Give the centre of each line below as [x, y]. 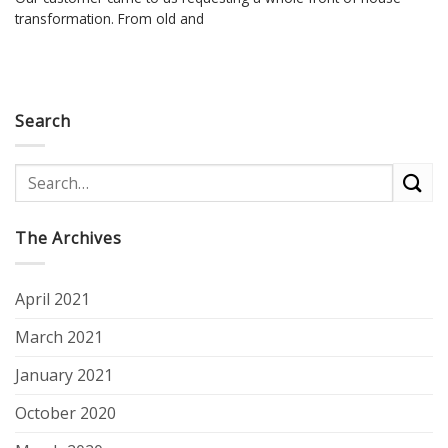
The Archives [68, 238]
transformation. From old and [109, 18]
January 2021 [64, 375]
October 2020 [65, 413]
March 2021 [59, 337]
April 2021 [52, 299]
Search [43, 120]
